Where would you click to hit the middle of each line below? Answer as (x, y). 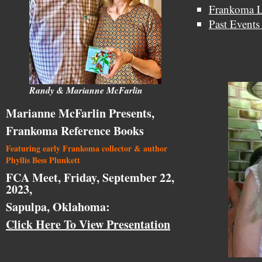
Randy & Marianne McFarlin (86, 90)
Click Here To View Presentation (88, 224)
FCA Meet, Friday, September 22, (90, 177)
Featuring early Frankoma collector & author (87, 148)
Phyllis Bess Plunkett (43, 160)
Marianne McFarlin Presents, (80, 113)
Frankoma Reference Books (75, 130)
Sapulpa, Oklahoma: (58, 206)
